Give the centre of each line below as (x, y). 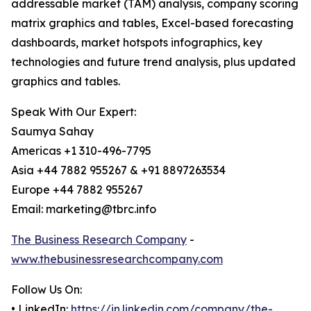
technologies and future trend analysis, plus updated (153, 62)
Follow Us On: (47, 290)
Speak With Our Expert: (74, 112)
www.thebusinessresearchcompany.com (117, 259)
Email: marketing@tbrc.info (84, 209)
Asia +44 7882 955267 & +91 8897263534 (118, 170)
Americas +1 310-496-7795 (81, 151)
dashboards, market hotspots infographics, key (137, 43)
